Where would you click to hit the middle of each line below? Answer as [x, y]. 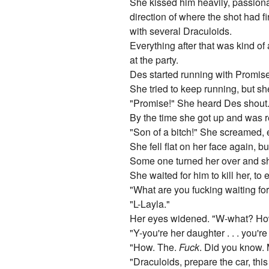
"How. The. [153, 247]
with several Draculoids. [181, 31]
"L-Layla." [150, 204]
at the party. [154, 60]
